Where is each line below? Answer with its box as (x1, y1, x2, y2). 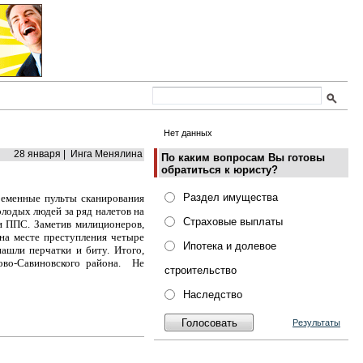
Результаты (293, 318, 340, 327)
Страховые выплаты (183, 216, 283, 228)
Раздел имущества (183, 191, 278, 203)
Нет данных (164, 128, 212, 138)
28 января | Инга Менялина (14, 148, 143, 160)
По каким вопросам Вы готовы (161, 152, 325, 164)
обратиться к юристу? (161, 164, 278, 176)
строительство (164, 264, 237, 276)
